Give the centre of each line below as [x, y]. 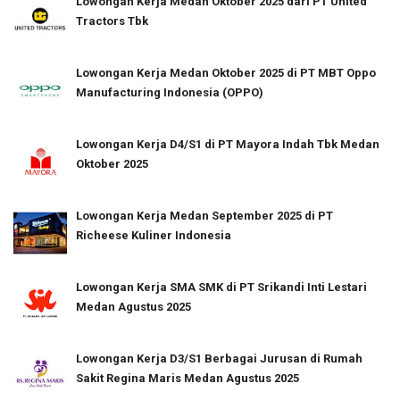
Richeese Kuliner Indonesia [154, 235]
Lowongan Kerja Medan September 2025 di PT [204, 215]
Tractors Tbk [112, 21]
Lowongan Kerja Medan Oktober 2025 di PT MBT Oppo [226, 72]
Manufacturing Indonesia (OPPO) [170, 92]
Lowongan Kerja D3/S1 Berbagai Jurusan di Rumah [219, 358]
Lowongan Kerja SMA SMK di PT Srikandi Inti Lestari [221, 287]
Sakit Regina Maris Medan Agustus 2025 [187, 378]
